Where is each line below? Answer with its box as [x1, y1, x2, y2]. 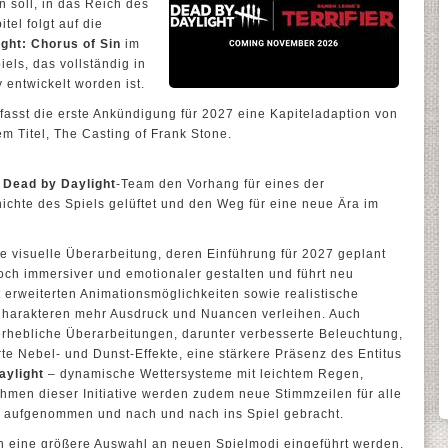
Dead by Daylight [3, 177, 116, 191]
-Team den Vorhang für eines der [116, 177, 325, 191]
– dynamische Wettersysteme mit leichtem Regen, [44, 367, 364, 381]
